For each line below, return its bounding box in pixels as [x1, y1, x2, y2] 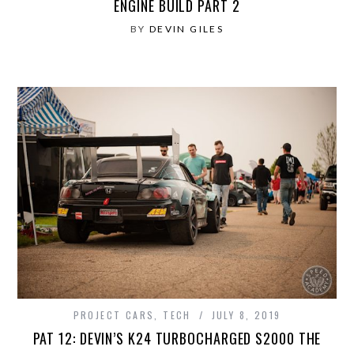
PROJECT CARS [73, 307, 155, 322]
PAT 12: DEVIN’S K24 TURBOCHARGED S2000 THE [32, 327, 322, 348]
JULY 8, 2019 [211, 307, 281, 322]
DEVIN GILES [149, 22, 224, 35]
